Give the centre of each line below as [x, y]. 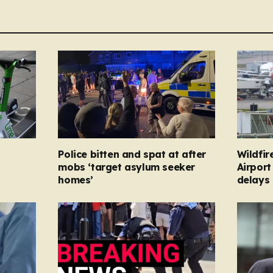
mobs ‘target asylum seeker [126, 167]
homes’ [76, 180]
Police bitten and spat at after [132, 154]
